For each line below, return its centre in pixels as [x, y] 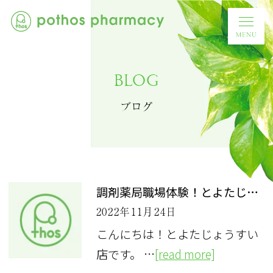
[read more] [185, 254]
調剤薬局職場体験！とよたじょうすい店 [252, 192]
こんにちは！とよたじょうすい [177, 234]
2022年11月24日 [137, 211]
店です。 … [125, 254]
